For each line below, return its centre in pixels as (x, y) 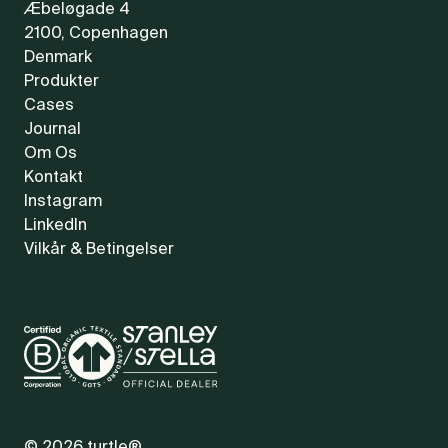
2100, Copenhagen (96, 34)
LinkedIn (55, 226)
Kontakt (53, 178)
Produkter (61, 82)
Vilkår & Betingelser (99, 250)
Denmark (58, 58)
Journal (52, 130)
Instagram (63, 202)
